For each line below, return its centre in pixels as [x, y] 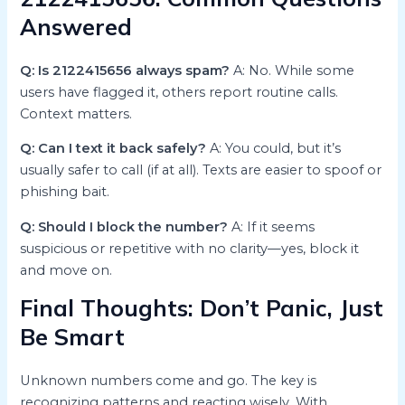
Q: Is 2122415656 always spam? [125, 70]
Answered [76, 26]
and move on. [66, 270]
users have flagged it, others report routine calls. [179, 92]
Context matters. [76, 113]
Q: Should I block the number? [124, 226]
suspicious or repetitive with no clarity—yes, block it [190, 248]
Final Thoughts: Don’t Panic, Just [202, 308]
